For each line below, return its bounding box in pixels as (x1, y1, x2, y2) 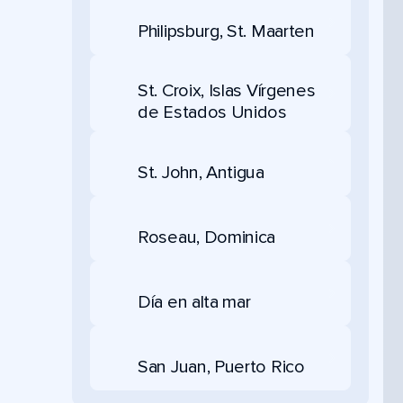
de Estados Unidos (138, 102, 287, 123)
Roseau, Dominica (138, 226, 276, 248)
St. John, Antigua (138, 161, 264, 184)
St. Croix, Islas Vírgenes (138, 80, 316, 102)
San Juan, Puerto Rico (138, 355, 305, 378)
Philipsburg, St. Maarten (138, 20, 315, 42)
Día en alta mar (138, 291, 251, 313)
